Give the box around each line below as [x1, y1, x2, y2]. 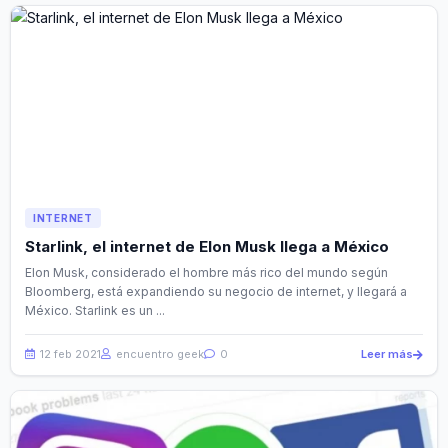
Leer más [361, 347, 413, 362]
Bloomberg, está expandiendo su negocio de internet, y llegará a [25, 284, 407, 300]
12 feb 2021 [37, 347, 101, 362]
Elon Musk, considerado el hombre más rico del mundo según [25, 265, 388, 281]
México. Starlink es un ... [25, 303, 165, 319]
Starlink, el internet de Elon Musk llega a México [25, 237, 389, 257]
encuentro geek [113, 347, 204, 362]
